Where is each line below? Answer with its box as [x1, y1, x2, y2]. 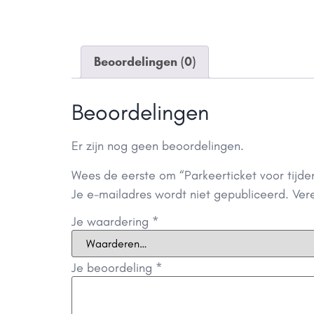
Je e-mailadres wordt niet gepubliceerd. [71, 186, 289, 202]
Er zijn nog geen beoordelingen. [71, 138, 244, 154]
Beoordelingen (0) [94, 54, 196, 70]
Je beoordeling [71, 259, 156, 275]
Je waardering [71, 213, 152, 229]
